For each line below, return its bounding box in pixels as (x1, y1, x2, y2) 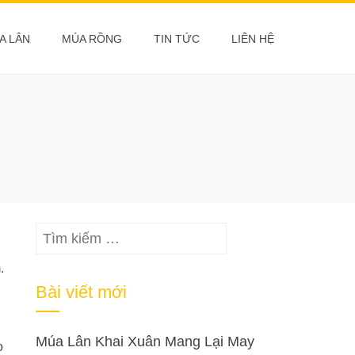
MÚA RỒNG (62, 32, 122, 45)
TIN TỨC (154, 32, 200, 45)
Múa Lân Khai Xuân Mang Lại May (36, 334, 255, 349)
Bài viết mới (36, 282, 128, 302)
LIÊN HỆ (231, 32, 274, 45)
